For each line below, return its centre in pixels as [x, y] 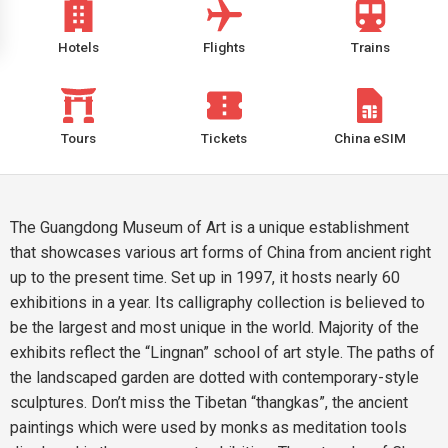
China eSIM [370, 138]
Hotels [78, 47]
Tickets [224, 138]
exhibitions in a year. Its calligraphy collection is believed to [217, 302]
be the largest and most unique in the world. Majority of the [214, 327]
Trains [370, 47]
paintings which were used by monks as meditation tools [208, 427]
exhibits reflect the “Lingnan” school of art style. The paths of [222, 352]
